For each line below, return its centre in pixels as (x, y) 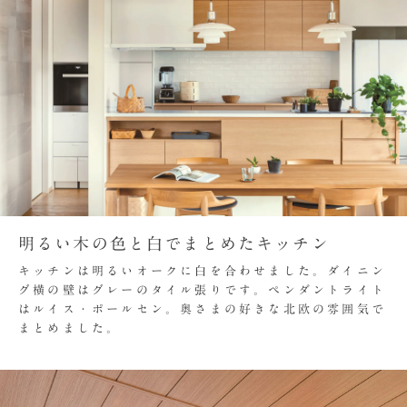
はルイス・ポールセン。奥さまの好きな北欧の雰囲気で (202, 310)
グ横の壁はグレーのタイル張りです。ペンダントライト (202, 291)
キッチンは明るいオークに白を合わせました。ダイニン (202, 272)
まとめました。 (70, 329)
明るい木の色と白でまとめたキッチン (174, 244)
